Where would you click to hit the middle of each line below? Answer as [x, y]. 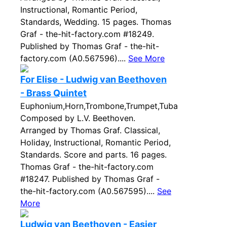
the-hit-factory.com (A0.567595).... [89, 191]
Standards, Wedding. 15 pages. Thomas [96, 22]
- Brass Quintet [53, 93]
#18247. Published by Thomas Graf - [90, 179]
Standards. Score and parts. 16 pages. [93, 155]
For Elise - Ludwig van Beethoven [93, 79]
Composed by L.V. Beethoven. [78, 118]
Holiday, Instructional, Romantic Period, [96, 142]
